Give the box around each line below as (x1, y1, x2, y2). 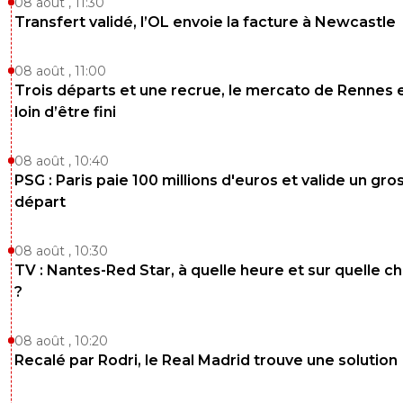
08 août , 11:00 (14, 62, 106, 79)
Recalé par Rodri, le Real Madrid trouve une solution (14, 351, 398, 369)
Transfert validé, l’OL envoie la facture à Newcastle (14, 13, 396, 31)
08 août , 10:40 (14, 152, 109, 169)
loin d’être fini (14, 103, 116, 121)
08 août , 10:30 (14, 242, 108, 259)
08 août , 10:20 (14, 332, 108, 349)
